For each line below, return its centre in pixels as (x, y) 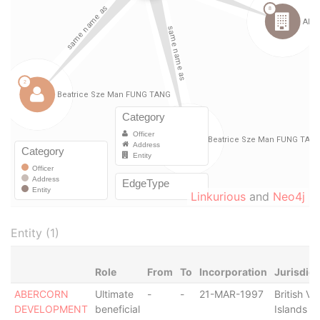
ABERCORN (41, 294)
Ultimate (114, 294)
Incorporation (233, 272)
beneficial (117, 309)
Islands (290, 309)
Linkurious (218, 196)
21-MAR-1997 (231, 294)
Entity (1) (35, 233)
